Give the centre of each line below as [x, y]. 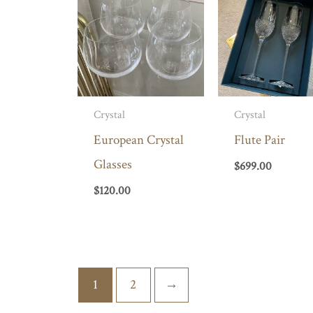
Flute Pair [260, 140]
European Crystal [138, 140]
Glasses [112, 164]
